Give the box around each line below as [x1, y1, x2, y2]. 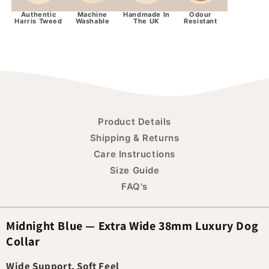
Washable [75, 17, 110, 26]
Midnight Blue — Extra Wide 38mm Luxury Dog [6, 218, 259, 234]
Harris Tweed [14, 17, 62, 26]
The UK [133, 17, 160, 26]
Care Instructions [93, 148, 176, 160]
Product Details [98, 116, 171, 128]
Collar [6, 234, 40, 249]
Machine [77, 10, 108, 19]
